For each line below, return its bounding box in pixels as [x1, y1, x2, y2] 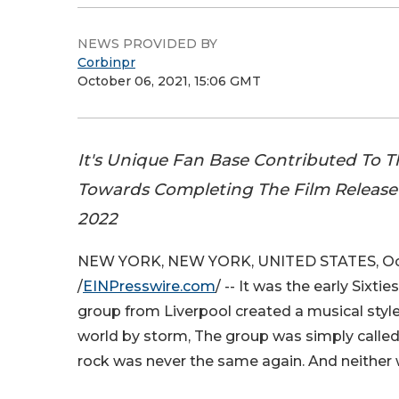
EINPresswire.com [83, 278, 216, 296]
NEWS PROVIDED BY [77, 36, 217, 52]
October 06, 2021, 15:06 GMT [77, 73, 261, 89]
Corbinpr [77, 54, 135, 70]
